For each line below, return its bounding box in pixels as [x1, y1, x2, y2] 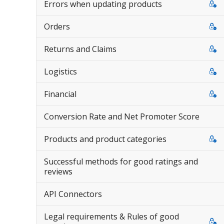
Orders [44, 21, 70, 32]
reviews [44, 166, 72, 177]
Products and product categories [44, 133, 166, 144]
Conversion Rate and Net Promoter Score [44, 111, 199, 122]
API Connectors [44, 188, 102, 199]
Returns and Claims [44, 43, 116, 54]
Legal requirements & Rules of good [44, 211, 179, 222]
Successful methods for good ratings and [44, 156, 198, 167]
